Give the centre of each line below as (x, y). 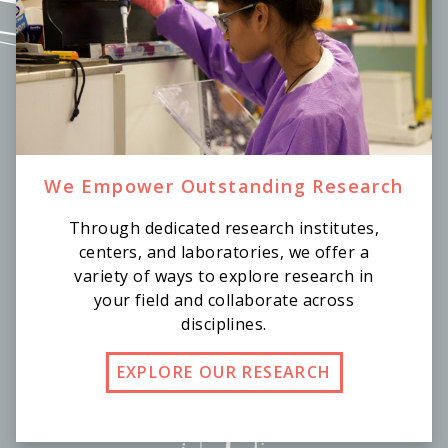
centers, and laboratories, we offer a (224, 252)
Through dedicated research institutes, (224, 228)
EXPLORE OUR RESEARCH (224, 372)
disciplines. (224, 324)
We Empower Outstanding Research (224, 186)
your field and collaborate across (224, 300)
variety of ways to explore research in (224, 276)
